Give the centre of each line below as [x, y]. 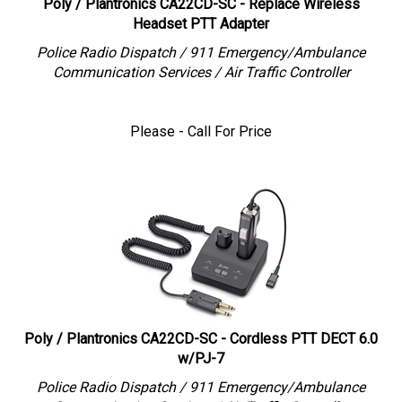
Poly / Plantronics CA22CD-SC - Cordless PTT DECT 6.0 [201, 330]
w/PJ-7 [201, 350]
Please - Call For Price [201, 122]
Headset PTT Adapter [201, 15]
